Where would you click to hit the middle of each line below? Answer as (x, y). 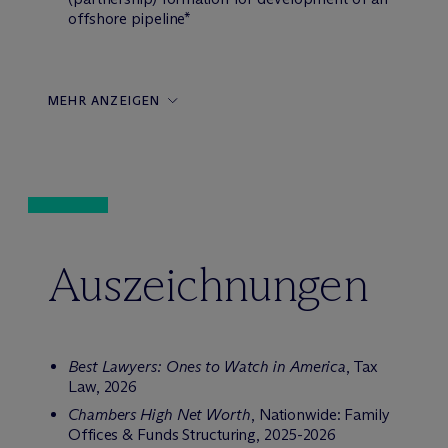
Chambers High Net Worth (159, 414)
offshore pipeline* (130, 18)
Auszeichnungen (208, 284)
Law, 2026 (103, 386)
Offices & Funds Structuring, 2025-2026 (202, 434)
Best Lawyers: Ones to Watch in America (207, 366)
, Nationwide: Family (320, 414)
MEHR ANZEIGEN (104, 100)
